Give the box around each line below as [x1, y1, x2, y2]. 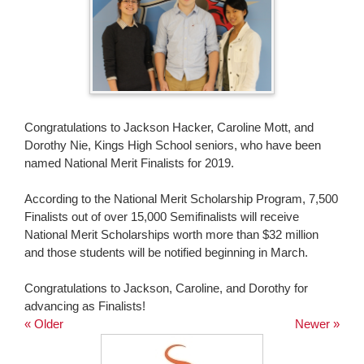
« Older [24, 317, 63, 331]
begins [11, 27, 46, 41]
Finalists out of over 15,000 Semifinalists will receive [24, 210, 299, 224]
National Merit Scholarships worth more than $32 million [24, 227, 318, 242]
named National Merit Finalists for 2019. [24, 156, 234, 171]
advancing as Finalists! [24, 299, 145, 314]
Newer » [295, 317, 340, 331]
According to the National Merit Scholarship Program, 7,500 [24, 192, 338, 206]
